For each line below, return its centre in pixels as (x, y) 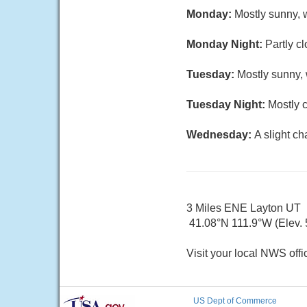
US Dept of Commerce (235, 301)
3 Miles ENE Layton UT (244, 208)
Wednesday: (220, 135)
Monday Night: (226, 44)
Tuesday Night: (227, 105)
